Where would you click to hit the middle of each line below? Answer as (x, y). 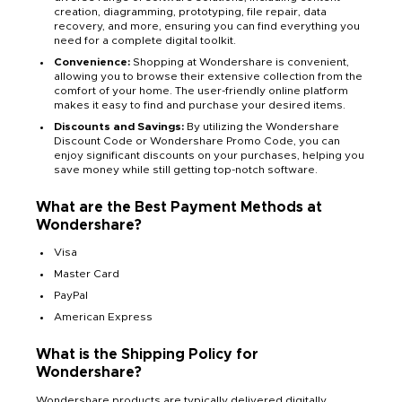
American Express (103, 316)
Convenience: (92, 61)
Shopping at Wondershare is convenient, (240, 61)
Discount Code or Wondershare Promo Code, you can (197, 140)
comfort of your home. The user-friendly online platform (201, 90)
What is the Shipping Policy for (147, 354)
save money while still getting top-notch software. (186, 169)
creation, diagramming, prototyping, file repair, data (190, 11)
